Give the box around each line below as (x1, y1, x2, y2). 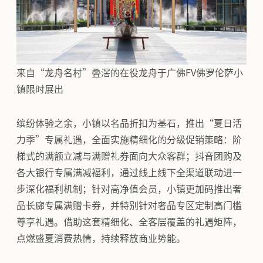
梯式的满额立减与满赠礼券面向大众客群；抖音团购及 (16, 151, 242, 161)
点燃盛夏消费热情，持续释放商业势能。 (16, 233, 186, 243)
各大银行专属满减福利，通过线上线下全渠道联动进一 (16, 167, 242, 177)
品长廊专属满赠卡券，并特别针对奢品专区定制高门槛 (16, 200, 242, 210)
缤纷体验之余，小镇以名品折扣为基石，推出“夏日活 (16, 118, 242, 128)
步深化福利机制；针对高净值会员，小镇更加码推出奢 (16, 184, 242, 194)
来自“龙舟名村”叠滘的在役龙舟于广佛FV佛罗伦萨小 (16, 68, 243, 77)
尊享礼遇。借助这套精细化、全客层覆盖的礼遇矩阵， (16, 217, 242, 227)
